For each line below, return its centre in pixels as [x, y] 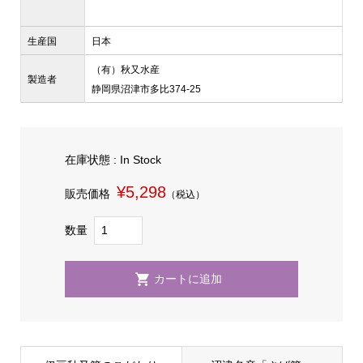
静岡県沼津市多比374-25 [146, 89]
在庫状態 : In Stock [113, 159]
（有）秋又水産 [125, 69]
